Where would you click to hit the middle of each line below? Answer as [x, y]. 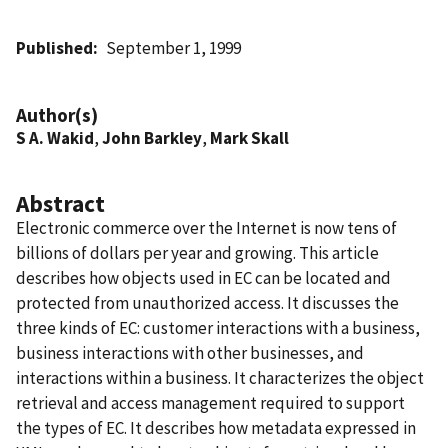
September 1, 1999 [174, 47]
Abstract [60, 203]
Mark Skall [249, 137]
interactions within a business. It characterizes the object [220, 377]
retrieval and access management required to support [210, 402]
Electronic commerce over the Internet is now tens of [206, 227]
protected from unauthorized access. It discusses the [207, 302]
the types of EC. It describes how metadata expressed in [216, 427]
